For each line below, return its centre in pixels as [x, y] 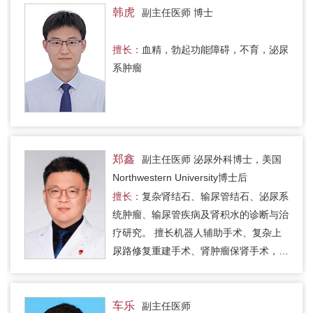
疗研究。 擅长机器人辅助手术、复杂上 [197, 232]
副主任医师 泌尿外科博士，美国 [212, 159]
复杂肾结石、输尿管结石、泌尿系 [215, 196]
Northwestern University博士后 [180, 177]
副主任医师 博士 [177, 12]
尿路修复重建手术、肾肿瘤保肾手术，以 [201, 250]
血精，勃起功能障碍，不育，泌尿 [215, 49]
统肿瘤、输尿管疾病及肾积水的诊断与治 [201, 214]
